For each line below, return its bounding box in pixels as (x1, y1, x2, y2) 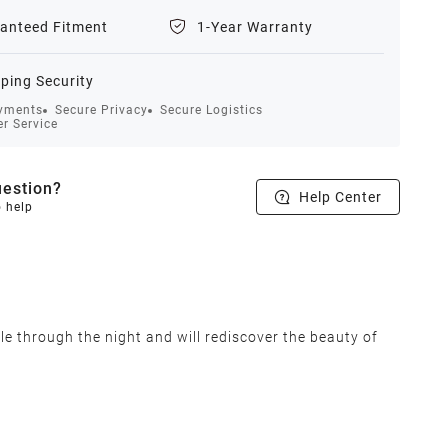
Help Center (298, 189, 382, 205)
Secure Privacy (54, 103, 148, 117)
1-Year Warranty (196, 18, 313, 35)
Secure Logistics (159, 103, 263, 117)
